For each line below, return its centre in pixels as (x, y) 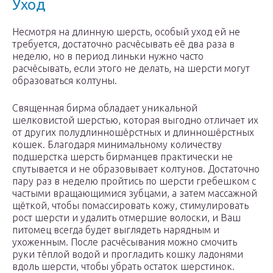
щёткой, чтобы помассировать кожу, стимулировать (130, 206)
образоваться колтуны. (65, 81)
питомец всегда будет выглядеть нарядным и (116, 230)
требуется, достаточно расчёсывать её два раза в (123, 44)
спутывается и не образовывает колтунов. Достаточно (136, 169)
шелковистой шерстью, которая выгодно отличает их (135, 120)
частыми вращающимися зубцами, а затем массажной (135, 193)
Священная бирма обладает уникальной (105, 108)
